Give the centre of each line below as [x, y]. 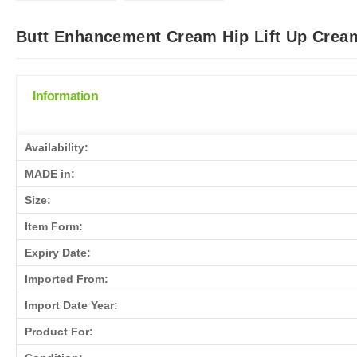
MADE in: [50, 173]
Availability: [57, 147]
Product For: [59, 331]
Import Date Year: [71, 305]
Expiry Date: [58, 252]
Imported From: [67, 279]
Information [66, 96]
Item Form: [54, 226]
